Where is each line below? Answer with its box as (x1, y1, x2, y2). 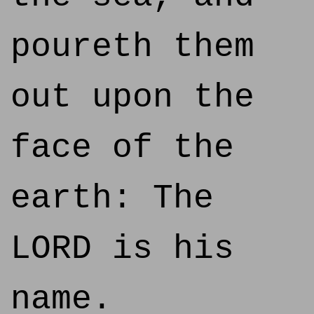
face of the (11, 129, 234, 167)
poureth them (11, 28, 254, 66)
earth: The (11, 179, 214, 217)
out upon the (11, 78, 254, 116)
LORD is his (11, 230, 234, 268)
